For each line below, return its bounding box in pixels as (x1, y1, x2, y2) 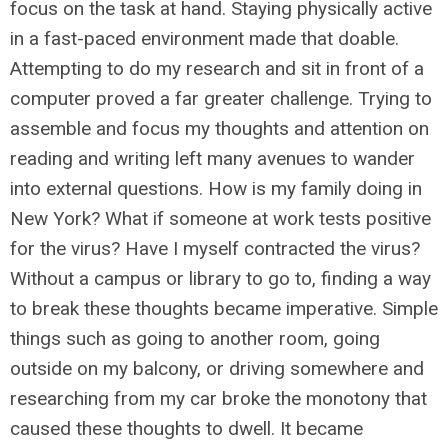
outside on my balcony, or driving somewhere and (10, 357, 424, 380)
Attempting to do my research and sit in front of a (10, 57, 424, 80)
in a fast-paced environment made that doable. (10, 27, 399, 50)
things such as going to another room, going (10, 327, 380, 350)
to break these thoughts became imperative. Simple (10, 297, 438, 320)
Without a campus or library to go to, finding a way (10, 267, 431, 290)
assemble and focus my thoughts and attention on (10, 117, 429, 140)
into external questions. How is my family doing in (10, 177, 422, 200)
